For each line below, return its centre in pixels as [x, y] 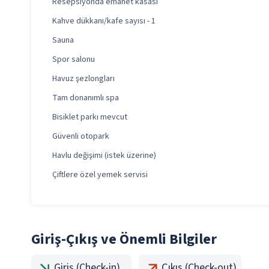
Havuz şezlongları [83, 79]
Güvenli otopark [81, 137]
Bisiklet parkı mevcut [90, 117]
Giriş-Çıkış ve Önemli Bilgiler [124, 240]
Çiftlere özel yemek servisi [100, 175]
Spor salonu [74, 60]
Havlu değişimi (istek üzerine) [104, 156]
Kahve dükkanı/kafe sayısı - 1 [104, 21]
